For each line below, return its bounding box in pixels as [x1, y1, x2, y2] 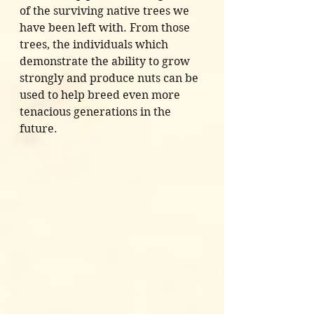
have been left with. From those [20, 21, 193, 35]
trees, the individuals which [20, 38, 171, 52]
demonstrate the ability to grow [20, 55, 193, 69]
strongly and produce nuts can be [20, 71, 201, 86]
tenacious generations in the [20, 105, 174, 119]
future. [20, 122, 60, 136]
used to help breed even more [20, 88, 183, 102]
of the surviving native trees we [20, 4, 192, 18]
